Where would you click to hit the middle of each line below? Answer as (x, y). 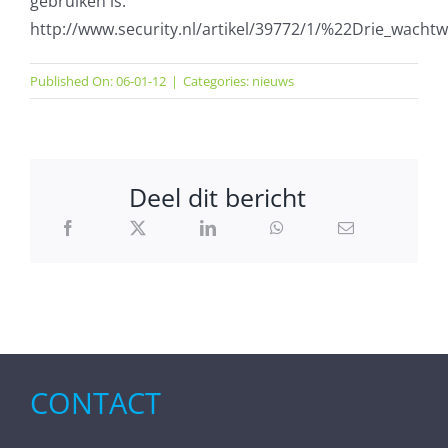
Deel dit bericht (218, 196)
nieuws (272, 80)
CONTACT (95, 403)
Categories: (217, 80)
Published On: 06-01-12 (97, 80)
